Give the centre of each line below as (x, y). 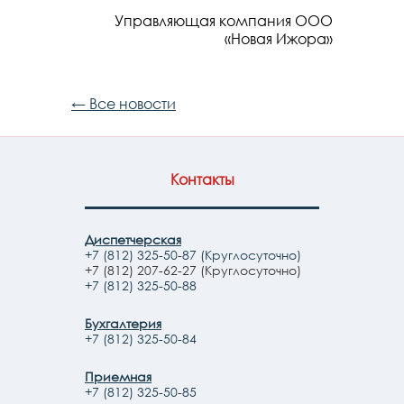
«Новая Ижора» (279, 39)
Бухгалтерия (123, 323)
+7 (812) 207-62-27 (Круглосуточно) (193, 270)
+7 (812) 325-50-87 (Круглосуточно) (193, 255)
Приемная (118, 376)
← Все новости (124, 104)
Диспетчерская (133, 239)
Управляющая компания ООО (224, 21)
